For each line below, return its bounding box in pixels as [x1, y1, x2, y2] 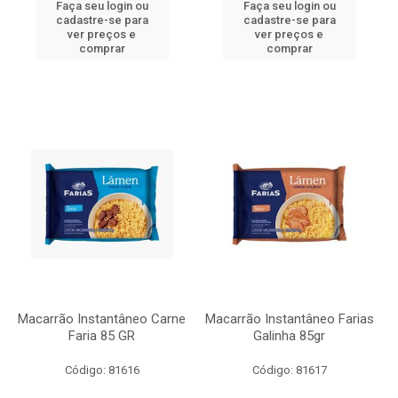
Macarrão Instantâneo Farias [204, 311, 374, 327]
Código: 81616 [64, 363, 139, 377]
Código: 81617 [251, 363, 327, 377]
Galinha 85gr [253, 328, 325, 344]
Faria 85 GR [68, 328, 135, 344]
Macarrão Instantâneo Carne [18, 311, 186, 327]
